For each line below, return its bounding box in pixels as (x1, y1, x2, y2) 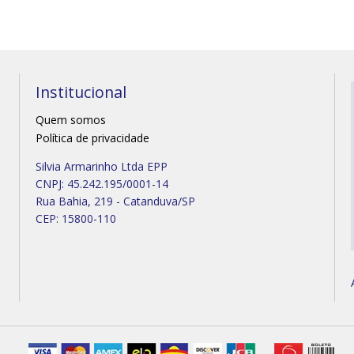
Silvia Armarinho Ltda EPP (35, 158, 168, 174)
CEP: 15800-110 (35, 210, 116, 226)
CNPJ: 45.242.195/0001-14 (35, 175, 168, 191)
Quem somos (35, 111, 106, 127)
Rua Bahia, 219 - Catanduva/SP (35, 193, 195, 209)
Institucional (35, 81, 126, 103)
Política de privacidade (35, 130, 149, 145)
